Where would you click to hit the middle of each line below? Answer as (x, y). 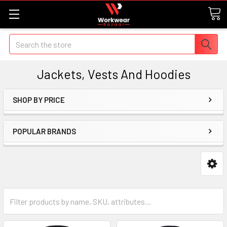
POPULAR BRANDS (44, 131)
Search (21, 40)
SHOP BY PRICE (39, 100)
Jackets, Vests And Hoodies (113, 74)
